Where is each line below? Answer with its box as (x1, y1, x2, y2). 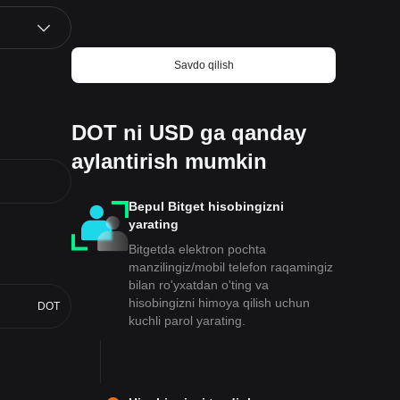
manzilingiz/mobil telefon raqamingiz (129, 260, 333, 274)
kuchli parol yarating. (129, 313, 246, 328)
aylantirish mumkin (71, 149, 267, 173)
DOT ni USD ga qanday (71, 121, 306, 145)
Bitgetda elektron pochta (129, 242, 266, 256)
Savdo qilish (173, 59, 234, 71)
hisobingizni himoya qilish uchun (129, 296, 310, 310)
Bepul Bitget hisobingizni (129, 199, 284, 213)
